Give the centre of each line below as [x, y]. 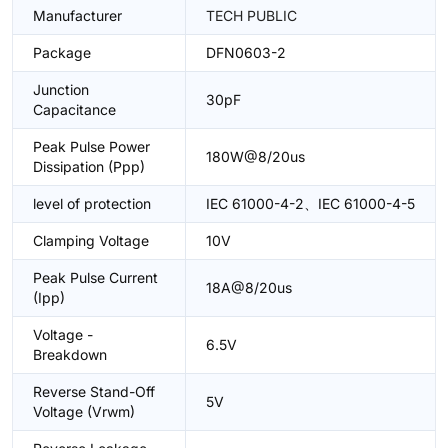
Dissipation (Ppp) [89, 166]
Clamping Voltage [91, 240]
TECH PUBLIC [251, 15]
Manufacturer [77, 15]
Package [62, 52]
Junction [61, 89]
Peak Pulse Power [91, 146]
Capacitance [74, 109]
